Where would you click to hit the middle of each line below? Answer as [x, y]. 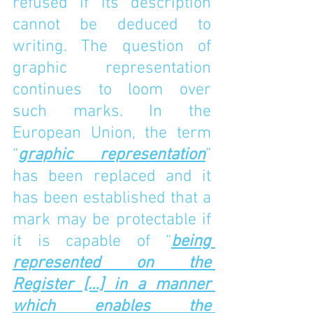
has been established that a [112, 198]
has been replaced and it [112, 177]
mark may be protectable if [112, 220]
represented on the [112, 263]
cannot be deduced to [112, 25]
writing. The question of [112, 47]
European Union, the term [112, 133]
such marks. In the [112, 112]
